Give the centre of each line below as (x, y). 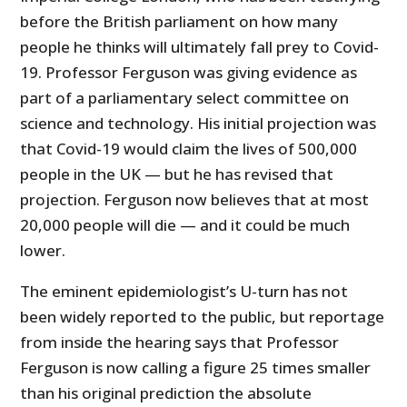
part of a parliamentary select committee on (185, 98)
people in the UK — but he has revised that (177, 174)
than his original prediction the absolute (166, 393)
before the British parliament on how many (179, 22)
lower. (43, 251)
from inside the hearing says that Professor (180, 342)
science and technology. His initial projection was (199, 124)
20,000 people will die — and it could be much (185, 225)
